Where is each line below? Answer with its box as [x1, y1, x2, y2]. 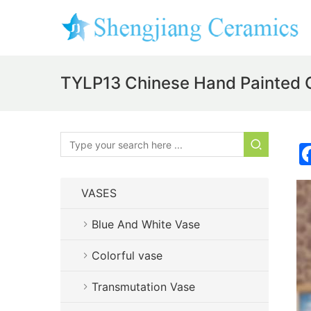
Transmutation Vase [92, 280, 195, 294]
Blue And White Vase [92, 217, 200, 231]
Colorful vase [92, 249, 162, 262]
